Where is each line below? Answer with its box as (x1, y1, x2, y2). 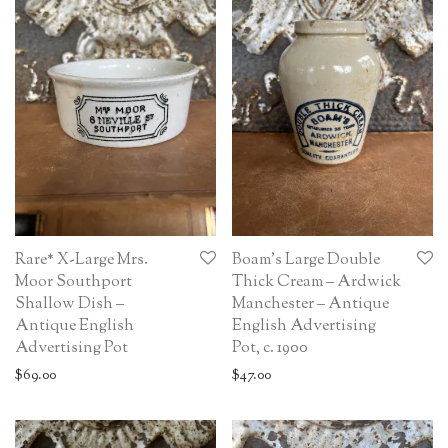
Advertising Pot (15, 336, 128, 360)
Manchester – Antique (232, 292, 389, 316)
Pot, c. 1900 (232, 336, 308, 360)
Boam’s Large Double (232, 248, 380, 272)
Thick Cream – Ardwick (232, 270, 401, 294)
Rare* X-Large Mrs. (15, 248, 148, 272)
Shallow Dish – (15, 292, 124, 316)
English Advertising (232, 314, 376, 338)
